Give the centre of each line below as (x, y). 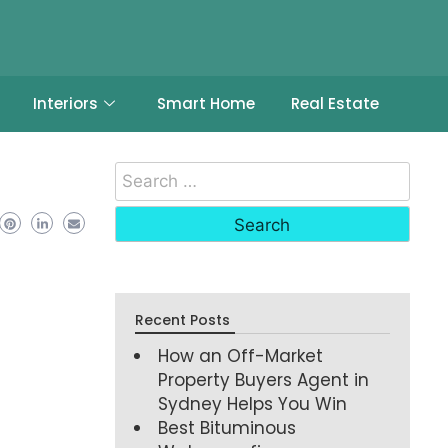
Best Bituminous (227, 427)
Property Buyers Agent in (264, 379)
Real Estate (334, 103)
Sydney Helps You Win (253, 403)
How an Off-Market (241, 355)
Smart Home (205, 103)
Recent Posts (183, 319)
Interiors (65, 103)
